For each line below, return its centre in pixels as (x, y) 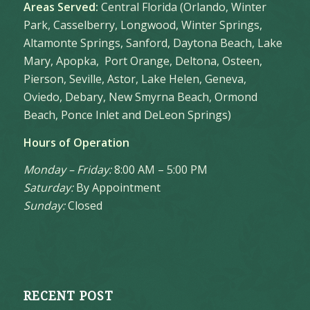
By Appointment (117, 188)
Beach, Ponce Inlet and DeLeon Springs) (127, 115)
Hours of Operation (76, 142)
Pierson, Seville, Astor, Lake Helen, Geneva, (135, 79)
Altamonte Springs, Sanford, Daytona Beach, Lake (153, 43)
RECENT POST (68, 296)
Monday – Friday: (67, 170)
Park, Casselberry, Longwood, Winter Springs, (143, 25)
